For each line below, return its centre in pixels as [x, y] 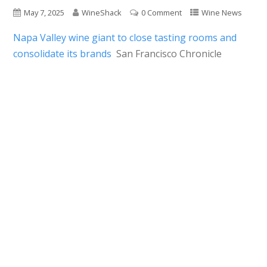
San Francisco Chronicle [169, 54]
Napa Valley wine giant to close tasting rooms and [125, 38]
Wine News [221, 13]
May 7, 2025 [44, 13]
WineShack [101, 13]
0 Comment [161, 13]
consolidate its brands [62, 54]
